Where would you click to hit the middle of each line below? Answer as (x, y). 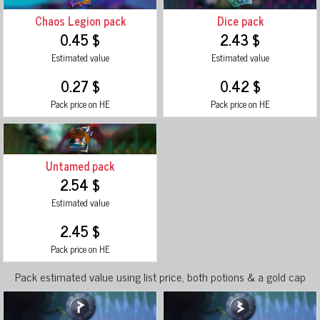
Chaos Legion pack (80, 21)
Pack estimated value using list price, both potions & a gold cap (160, 276)
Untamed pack (80, 165)
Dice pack (240, 21)
